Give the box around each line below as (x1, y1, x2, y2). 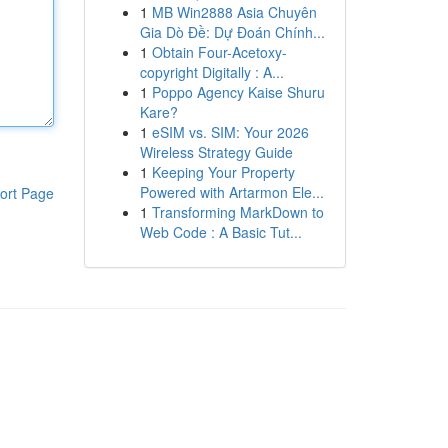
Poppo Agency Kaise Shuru (151, 82, 325, 102)
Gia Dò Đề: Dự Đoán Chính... (139, 22, 325, 42)
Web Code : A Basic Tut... (139, 222, 302, 242)
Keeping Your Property (151, 162, 295, 182)
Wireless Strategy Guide (139, 142, 293, 162)
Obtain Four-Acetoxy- (151, 42, 287, 62)
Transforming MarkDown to (151, 202, 324, 222)
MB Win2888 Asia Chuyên (151, 2, 317, 22)
